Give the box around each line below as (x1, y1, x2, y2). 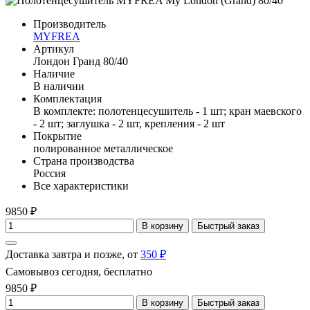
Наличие (33, 67, 75, 80)
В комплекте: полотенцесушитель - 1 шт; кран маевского (33, 104, 302, 117)
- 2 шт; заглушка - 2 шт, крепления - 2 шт (33, 117, 225, 129)
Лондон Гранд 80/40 (33, 55, 128, 67)
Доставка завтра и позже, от (6, 248, 140, 260)
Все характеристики (33, 179, 129, 192)
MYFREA (33, 30, 80, 42)
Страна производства (33, 154, 134, 167)
